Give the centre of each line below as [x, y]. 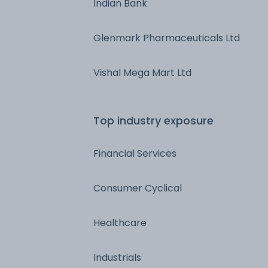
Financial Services [135, 153]
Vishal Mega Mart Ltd [142, 72]
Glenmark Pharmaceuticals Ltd [167, 38]
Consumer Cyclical [138, 188]
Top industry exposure [153, 120]
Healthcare [120, 223]
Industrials [117, 257]
